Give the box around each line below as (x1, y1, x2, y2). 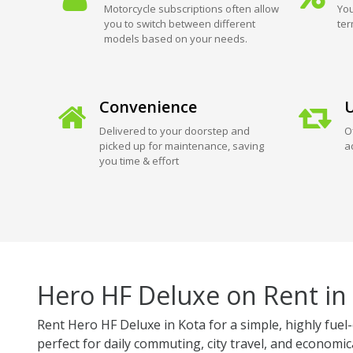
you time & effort (98, 153, 179, 168)
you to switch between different (103, 16, 255, 31)
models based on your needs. (103, 31, 247, 46)
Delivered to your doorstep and (98, 123, 250, 138)
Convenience (98, 95, 197, 117)
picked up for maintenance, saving (98, 138, 264, 153)
